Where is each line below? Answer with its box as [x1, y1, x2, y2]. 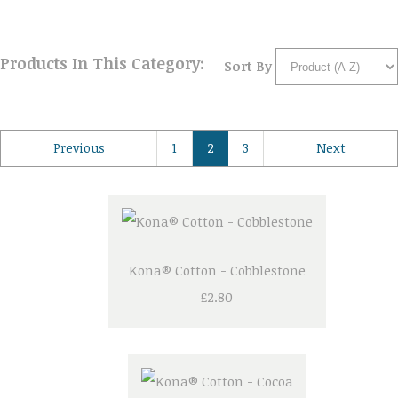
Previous [52, 139, 105, 157]
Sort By [224, 56, 272, 75]
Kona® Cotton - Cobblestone [128, 261, 306, 280]
